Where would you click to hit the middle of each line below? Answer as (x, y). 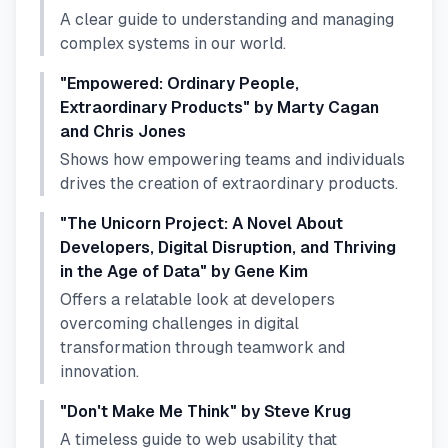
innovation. (99, 371)
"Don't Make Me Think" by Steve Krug (205, 411)
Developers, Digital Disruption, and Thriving (228, 247)
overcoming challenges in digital (179, 323)
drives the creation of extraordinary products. (229, 183)
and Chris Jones (123, 131)
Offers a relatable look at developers (197, 299)
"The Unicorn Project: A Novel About (201, 223)
